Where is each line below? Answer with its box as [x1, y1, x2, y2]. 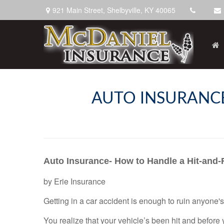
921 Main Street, [52, 4, 107, 15]
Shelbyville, [107, 4, 142, 15]
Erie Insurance [54, 175, 105, 187]
